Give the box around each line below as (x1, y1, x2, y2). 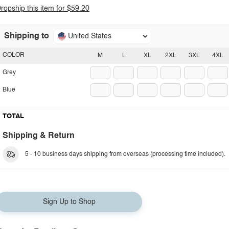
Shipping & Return (3, 132, 75, 140)
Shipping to (4, 32, 49, 40)
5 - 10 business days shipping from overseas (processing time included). (25, 151, 225, 157)
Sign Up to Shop (42, 198, 96, 205)
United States (68, 33, 111, 40)
